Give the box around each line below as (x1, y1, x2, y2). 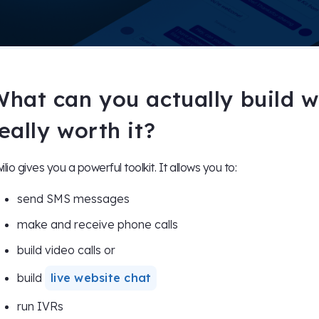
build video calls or (17, 243, 118, 258)
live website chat (51, 271, 152, 286)
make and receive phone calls (17, 217, 178, 232)
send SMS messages (17, 192, 130, 206)
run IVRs (17, 299, 63, 314)
